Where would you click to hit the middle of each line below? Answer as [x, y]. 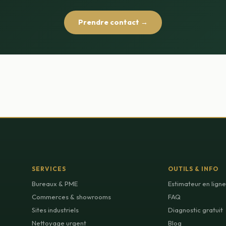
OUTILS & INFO [193, 169]
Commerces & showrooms [72, 197]
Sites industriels [55, 210]
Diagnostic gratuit [195, 210]
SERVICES [49, 169]
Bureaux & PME [55, 184]
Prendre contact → [113, 22]
